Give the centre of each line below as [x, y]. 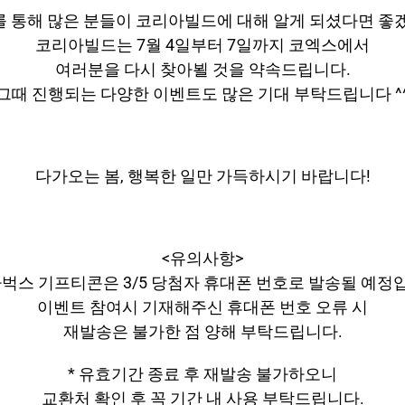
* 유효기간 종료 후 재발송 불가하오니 [202, 373]
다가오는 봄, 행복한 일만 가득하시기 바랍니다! [202, 175]
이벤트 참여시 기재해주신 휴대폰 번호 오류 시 [202, 306]
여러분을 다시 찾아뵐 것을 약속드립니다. [202, 69]
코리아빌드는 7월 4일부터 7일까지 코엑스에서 [202, 44]
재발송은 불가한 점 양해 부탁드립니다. [202, 331]
